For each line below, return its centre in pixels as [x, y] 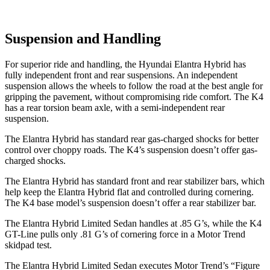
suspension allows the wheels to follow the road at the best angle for [134, 86]
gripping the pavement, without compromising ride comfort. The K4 [134, 97]
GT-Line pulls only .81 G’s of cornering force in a [101, 234]
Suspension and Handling [83, 39]
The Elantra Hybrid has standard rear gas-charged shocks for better [132, 139]
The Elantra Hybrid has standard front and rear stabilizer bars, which [135, 181]
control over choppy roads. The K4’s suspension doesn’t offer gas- [131, 150]
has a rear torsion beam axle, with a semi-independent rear [115, 108]
